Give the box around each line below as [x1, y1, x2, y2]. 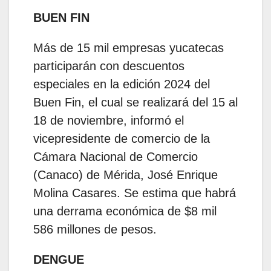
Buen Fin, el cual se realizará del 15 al [33, 95, 238, 109]
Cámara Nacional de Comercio [33, 149, 198, 163]
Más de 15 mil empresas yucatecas [33, 41, 224, 54]
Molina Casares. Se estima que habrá [33, 186, 236, 200]
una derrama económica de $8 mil [33, 204, 217, 218]
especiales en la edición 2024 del [33, 77, 210, 91]
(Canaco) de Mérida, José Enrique [33, 168, 218, 181]
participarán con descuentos [33, 59, 184, 73]
